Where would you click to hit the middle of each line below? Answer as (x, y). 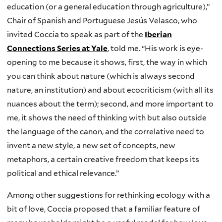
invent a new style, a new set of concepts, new (91, 146)
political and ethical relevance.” (63, 173)
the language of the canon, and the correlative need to (106, 132)
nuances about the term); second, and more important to (110, 104)
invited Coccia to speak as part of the (76, 35)
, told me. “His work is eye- (155, 49)
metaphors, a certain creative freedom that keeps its (103, 160)
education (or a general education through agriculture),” (108, 7)
